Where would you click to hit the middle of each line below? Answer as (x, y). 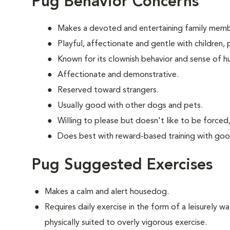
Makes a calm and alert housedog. (107, 192)
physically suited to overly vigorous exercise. (126, 223)
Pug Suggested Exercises (122, 165)
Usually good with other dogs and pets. (130, 106)
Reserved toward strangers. (108, 90)
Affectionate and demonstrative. (118, 75)
